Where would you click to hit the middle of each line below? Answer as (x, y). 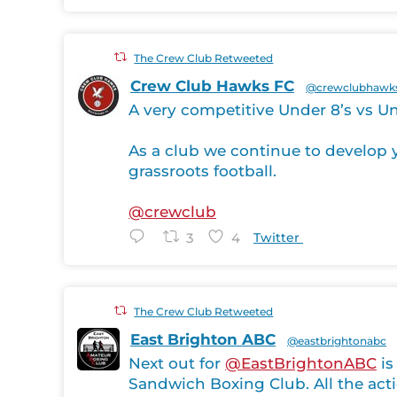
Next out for (177, 363)
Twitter (277, 237)
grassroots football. (202, 171)
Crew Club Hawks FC (212, 86)
